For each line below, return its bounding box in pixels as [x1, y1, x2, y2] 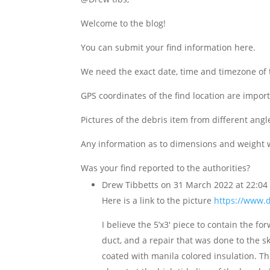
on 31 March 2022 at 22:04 [161, 179, 268, 190]
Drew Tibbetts [102, 179, 159, 190]
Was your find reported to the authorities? [81, 162, 251, 174]
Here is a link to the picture [102, 195, 215, 206]
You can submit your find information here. [81, 42, 256, 53]
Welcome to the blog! [81, 17, 166, 29]
